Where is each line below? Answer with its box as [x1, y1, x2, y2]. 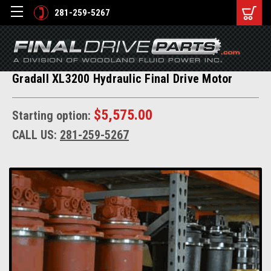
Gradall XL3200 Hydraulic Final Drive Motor [12, 71, 233, 86]
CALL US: [12, 128, 60, 142]
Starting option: [12, 108, 94, 123]
